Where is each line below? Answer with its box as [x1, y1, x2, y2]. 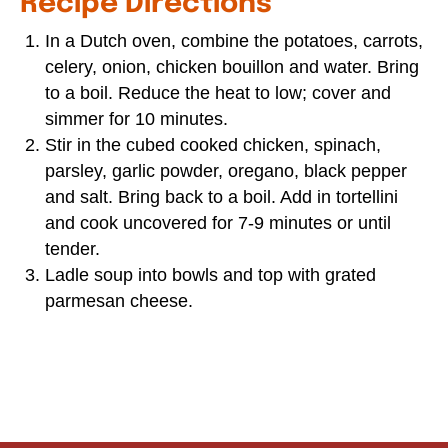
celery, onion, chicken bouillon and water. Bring [45, 57, 419, 78]
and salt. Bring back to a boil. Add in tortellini [45, 187, 398, 208]
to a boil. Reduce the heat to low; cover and [45, 83, 391, 104]
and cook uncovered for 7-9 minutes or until [45, 213, 391, 234]
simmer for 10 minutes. [45, 109, 228, 130]
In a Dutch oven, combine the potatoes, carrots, [45, 31, 423, 52]
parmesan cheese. [45, 291, 193, 312]
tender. [45, 239, 100, 260]
